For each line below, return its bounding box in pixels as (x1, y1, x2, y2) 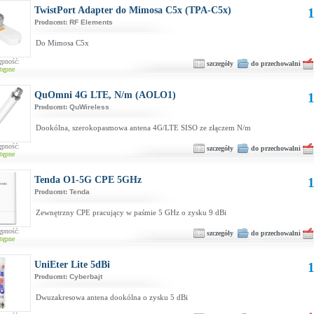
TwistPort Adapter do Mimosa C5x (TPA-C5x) (34, 5, 231, 15)
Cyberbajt (69, 273, 102, 280)
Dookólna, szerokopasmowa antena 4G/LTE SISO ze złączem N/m (36, 123, 251, 132)
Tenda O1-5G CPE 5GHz (34, 175, 142, 185)
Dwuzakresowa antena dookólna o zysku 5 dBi (36, 293, 188, 301)
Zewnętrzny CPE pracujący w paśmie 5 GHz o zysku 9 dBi (36, 208, 226, 217)
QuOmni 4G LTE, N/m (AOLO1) (34, 90, 176, 100)
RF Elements (69, 18, 113, 26)
